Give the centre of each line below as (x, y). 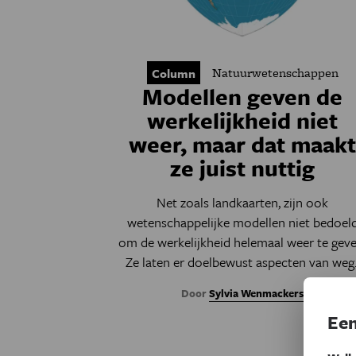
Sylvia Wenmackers (257, 293)
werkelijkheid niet (243, 120)
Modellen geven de (243, 96)
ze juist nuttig (243, 168)
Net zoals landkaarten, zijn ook (243, 202)
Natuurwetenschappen (275, 73)
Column (173, 73)
